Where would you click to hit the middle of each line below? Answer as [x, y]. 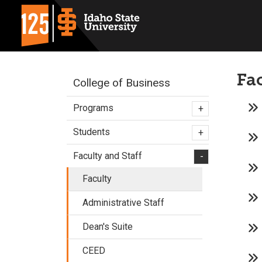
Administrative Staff [123, 203]
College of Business [122, 83]
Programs [93, 108]
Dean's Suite [108, 227]
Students [92, 132]
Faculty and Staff [108, 156]
